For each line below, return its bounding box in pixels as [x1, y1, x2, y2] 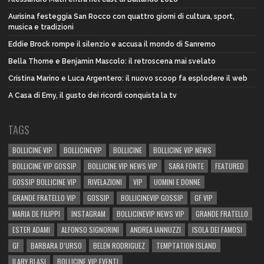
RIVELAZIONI [88, 176, 122, 187]
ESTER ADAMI [12, 224, 50, 235]
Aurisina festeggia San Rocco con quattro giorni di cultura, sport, [8, 12, 235, 21]
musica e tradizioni [8, 22, 74, 31]
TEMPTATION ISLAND [156, 240, 216, 250]
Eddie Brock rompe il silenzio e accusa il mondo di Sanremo [8, 39, 216, 48]
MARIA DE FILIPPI [12, 208, 60, 219]
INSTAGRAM [71, 208, 105, 219]
